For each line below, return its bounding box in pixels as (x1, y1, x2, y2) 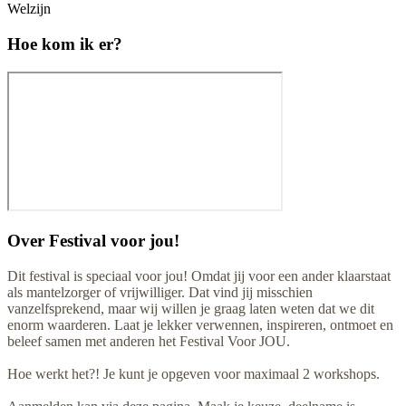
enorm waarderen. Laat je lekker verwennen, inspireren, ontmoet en (7, 316, 393, 333)
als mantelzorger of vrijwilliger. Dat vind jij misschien (7, 284, 313, 300)
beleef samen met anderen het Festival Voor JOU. (7, 333, 290, 349)
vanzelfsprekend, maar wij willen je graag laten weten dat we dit (7, 300, 374, 316)
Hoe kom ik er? (7, 34, 122, 53)
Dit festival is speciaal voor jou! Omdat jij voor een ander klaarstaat (7, 267, 391, 284)
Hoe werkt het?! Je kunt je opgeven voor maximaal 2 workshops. (7, 365, 380, 382)
